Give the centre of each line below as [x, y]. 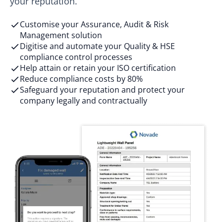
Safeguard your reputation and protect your [102, 89]
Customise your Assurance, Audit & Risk [94, 24]
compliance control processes [76, 57]
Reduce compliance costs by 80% [81, 79]
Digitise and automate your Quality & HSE [97, 46]
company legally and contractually [83, 100]
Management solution [61, 35]
